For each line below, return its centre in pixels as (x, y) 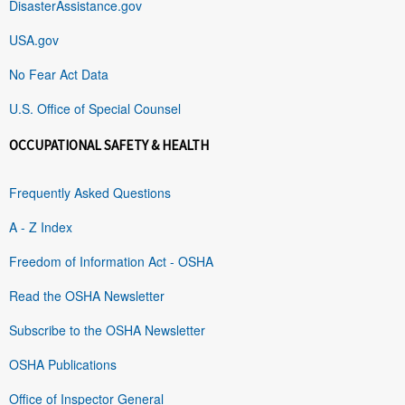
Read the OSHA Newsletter (87, 295)
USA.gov (34, 39)
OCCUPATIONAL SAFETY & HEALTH (109, 145)
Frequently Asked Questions (90, 192)
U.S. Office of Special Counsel (95, 108)
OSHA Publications (63, 364)
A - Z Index (41, 226)
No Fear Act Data (59, 74)
